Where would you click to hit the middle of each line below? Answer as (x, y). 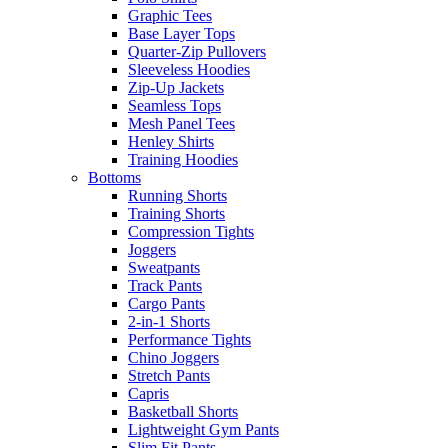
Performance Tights (189, 339)
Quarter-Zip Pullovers (197, 51)
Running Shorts (177, 195)
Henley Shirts (171, 141)
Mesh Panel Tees (181, 123)
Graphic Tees (170, 15)
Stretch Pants (169, 375)
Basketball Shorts (183, 411)
